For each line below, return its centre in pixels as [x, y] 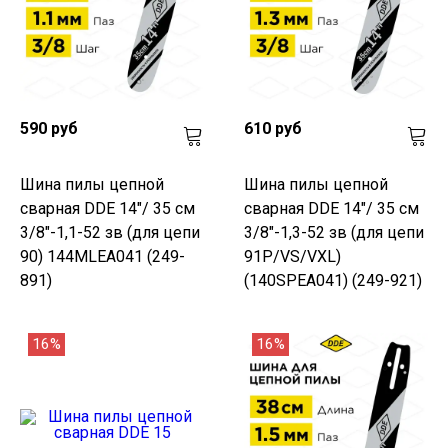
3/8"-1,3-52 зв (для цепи [334, 232]
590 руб [49, 128]
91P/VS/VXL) [292, 256]
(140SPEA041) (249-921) [333, 280]
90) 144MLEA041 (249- [102, 256]
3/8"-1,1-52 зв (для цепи [110, 232]
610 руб [273, 128]
